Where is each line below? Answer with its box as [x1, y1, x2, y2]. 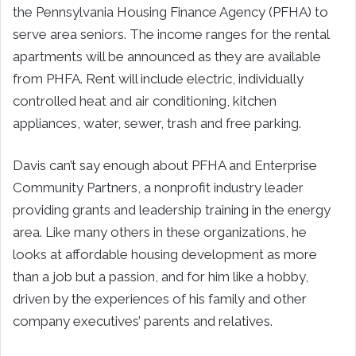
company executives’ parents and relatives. [13, 312, 273, 329]
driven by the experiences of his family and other [13, 290, 307, 307]
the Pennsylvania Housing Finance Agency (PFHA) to [13, 3, 328, 20]
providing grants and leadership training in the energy [13, 201, 331, 218]
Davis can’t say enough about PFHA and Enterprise [13, 157, 317, 173]
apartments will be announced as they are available [13, 48, 321, 64]
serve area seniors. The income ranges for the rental [13, 25, 329, 42]
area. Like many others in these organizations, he [13, 223, 307, 240]
